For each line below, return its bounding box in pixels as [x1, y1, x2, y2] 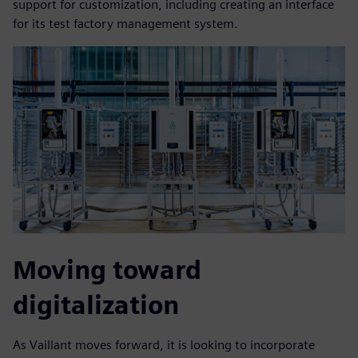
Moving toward [13, 254, 201, 286]
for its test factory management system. [13, 16, 238, 32]
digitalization [13, 289, 179, 321]
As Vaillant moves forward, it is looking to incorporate [13, 337, 315, 353]
